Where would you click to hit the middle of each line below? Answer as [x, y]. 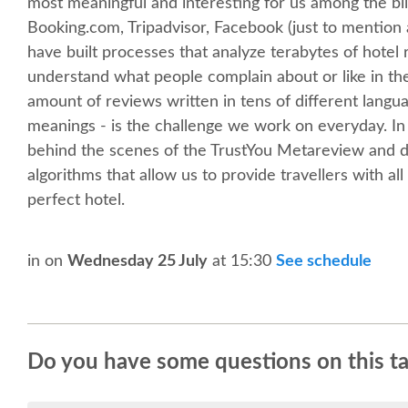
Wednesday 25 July [138, 261]
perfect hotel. [76, 200]
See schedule [324, 261]
